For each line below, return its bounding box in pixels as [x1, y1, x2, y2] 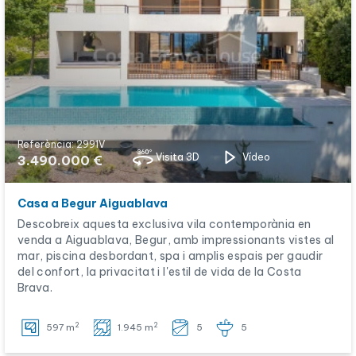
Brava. [17, 281, 53, 295]
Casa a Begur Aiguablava [17, 196, 168, 211]
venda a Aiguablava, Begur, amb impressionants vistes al [17, 233, 335, 247]
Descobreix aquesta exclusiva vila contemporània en [17, 217, 311, 231]
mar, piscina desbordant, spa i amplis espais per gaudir [17, 249, 323, 263]
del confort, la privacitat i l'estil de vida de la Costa [17, 265, 302, 279]
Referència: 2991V [17, 138, 105, 150]
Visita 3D [156, 151, 199, 163]
